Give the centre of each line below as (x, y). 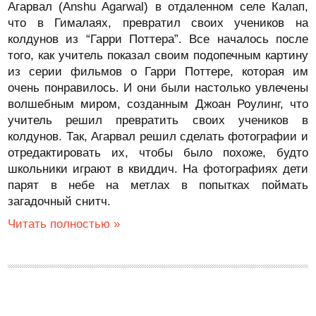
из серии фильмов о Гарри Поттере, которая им (158, 72)
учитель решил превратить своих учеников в (158, 120)
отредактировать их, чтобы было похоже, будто (158, 153)
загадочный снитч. (60, 201)
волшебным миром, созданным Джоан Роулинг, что (158, 104)
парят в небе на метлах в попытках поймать (158, 185)
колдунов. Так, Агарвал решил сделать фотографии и (158, 136)
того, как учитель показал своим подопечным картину (158, 55)
